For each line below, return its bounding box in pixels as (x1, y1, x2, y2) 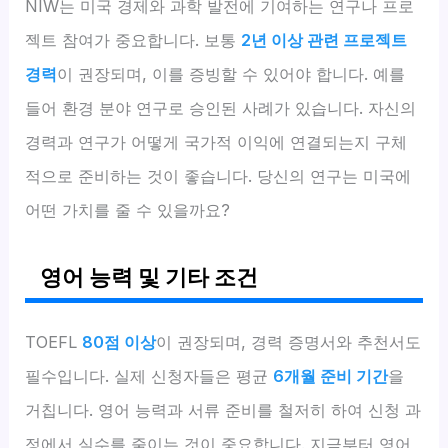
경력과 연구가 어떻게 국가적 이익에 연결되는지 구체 (25, 131, 408, 152)
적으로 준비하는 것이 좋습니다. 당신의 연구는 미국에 (25, 165, 412, 186)
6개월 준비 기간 (273, 365, 389, 386)
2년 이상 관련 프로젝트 (241, 29, 408, 50)
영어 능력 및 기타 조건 (40, 263, 259, 290)
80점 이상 (82, 331, 157, 352)
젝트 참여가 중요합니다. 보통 (25, 29, 242, 50)
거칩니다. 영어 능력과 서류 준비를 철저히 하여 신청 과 (25, 399, 422, 420)
